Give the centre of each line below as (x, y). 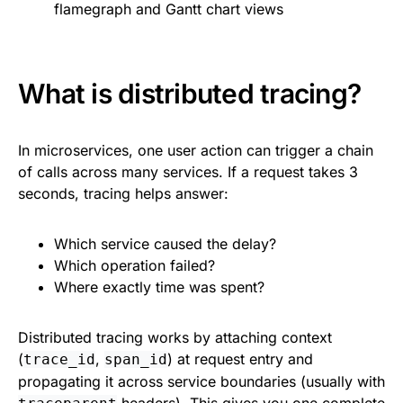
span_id (136, 359)
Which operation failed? (134, 265)
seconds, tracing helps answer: (123, 193)
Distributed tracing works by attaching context (175, 337)
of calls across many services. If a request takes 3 (188, 172)
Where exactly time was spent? (159, 287)
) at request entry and (240, 359)
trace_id (59, 359)
